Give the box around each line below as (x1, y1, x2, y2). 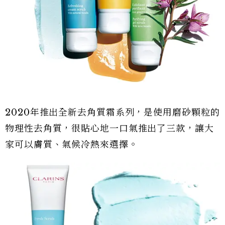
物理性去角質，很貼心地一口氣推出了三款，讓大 (5, 123, 214, 134)
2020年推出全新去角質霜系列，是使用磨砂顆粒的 (5, 106, 220, 118)
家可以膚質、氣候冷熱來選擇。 (5, 139, 138, 150)
